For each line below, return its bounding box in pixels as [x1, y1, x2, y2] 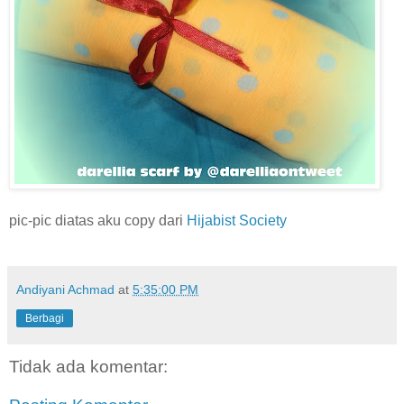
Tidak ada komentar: [9, 356, 168, 376]
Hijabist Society [187, 212, 287, 228]
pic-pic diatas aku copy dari [9, 212, 187, 228]
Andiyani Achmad [16, 281, 115, 297]
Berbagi [25, 311, 64, 325]
